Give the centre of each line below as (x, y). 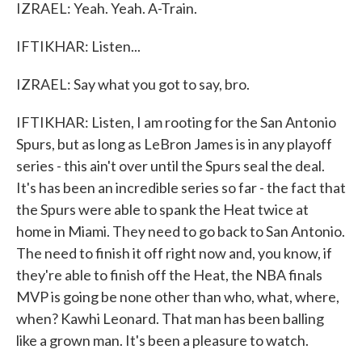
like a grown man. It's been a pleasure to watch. (162, 340)
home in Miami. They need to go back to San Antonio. (181, 231)
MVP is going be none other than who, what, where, (178, 297)
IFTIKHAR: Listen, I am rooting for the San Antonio (176, 122)
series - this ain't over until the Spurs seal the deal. (170, 166)
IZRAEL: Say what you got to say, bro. (133, 84)
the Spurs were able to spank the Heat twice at (162, 209)
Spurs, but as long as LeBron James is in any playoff (174, 144)
